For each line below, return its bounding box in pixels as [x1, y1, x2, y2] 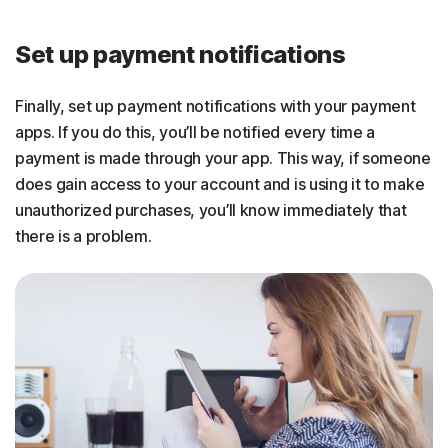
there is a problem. [15, 226, 152, 246]
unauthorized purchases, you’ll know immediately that [15, 200, 407, 220]
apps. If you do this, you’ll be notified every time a [15, 122, 376, 142]
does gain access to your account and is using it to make [15, 174, 425, 194]
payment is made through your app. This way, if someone [15, 148, 431, 168]
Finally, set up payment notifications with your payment [15, 96, 416, 116]
